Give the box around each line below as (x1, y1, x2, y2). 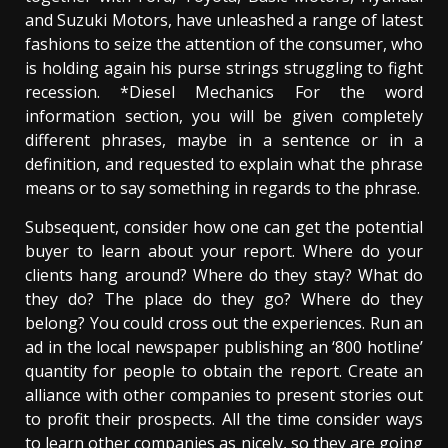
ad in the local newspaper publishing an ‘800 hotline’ (25, 336, 423, 359)
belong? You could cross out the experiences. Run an (25, 312, 423, 335)
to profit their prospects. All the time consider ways (25, 408, 423, 431)
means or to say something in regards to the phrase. (25, 177, 420, 200)
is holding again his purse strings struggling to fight (25, 57, 423, 80)
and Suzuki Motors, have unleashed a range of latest (25, 9, 423, 32)
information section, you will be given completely (25, 105, 423, 128)
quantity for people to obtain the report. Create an (25, 360, 423, 383)
